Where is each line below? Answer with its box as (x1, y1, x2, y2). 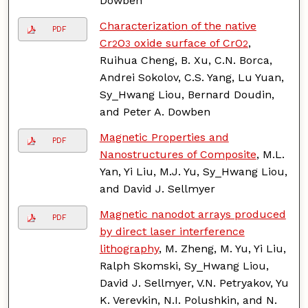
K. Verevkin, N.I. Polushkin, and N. (99, 293, 277, 307)
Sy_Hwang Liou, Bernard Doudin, (99, 87, 274, 101)
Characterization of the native (99, 19, 256, 32)
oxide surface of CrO (130, 36, 243, 49)
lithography (99, 241, 159, 255)
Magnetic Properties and (99, 130, 229, 144)
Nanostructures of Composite (99, 147, 256, 161)
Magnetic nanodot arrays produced (99, 207, 286, 221)
